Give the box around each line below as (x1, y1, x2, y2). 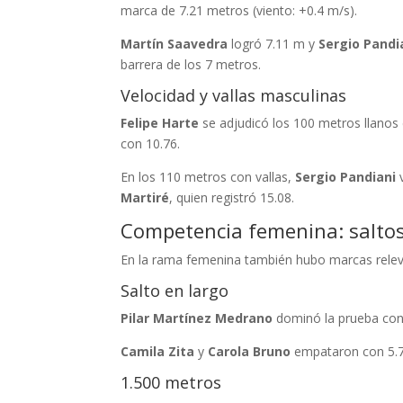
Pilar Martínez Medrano (121, 309, 273, 327)
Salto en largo (121, 280, 229, 301)
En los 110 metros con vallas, (121, 168, 296, 185)
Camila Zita (121, 343, 195, 360)
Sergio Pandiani (295, 168, 397, 185)
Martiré (121, 189, 170, 206)
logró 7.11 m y (228, 35, 319, 52)
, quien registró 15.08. (169, 189, 295, 206)
